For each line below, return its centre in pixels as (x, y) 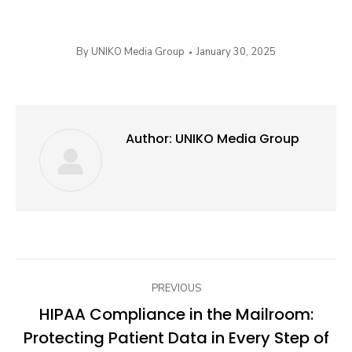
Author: (149, 139)
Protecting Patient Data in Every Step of (176, 338)
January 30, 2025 (236, 52)
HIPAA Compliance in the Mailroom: (176, 315)
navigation (88, 310)
